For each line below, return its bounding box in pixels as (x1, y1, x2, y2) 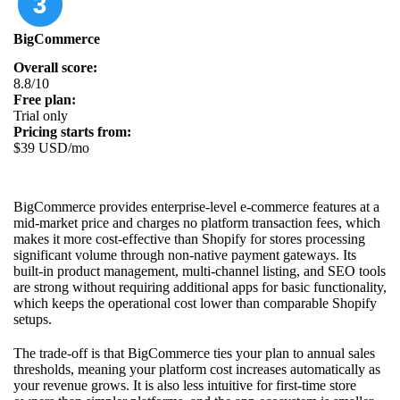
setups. (13, 311, 52, 327)
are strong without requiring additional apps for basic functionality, (13, 279, 387, 295)
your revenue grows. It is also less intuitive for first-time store (13, 377, 356, 393)
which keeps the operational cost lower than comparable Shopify (13, 295, 377, 311)
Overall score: (13, 59, 97, 75)
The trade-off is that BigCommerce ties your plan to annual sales (13, 345, 375, 361)
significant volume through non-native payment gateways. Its (13, 246, 356, 262)
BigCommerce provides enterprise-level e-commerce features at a (13, 198, 379, 214)
